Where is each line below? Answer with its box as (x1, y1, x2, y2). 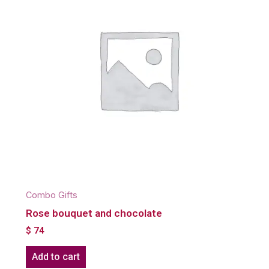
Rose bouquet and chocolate (26, 207, 162, 220)
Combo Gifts (26, 190, 77, 201)
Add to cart (32, 250, 80, 262)
